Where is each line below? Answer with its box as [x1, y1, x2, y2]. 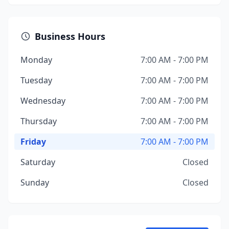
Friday [20, 136, 46, 147]
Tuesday [20, 75, 52, 86]
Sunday [20, 177, 49, 188]
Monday [20, 54, 52, 65]
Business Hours [35, 30, 105, 42]
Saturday [20, 156, 55, 168]
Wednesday [20, 95, 65, 106]
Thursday [20, 116, 57, 127]
